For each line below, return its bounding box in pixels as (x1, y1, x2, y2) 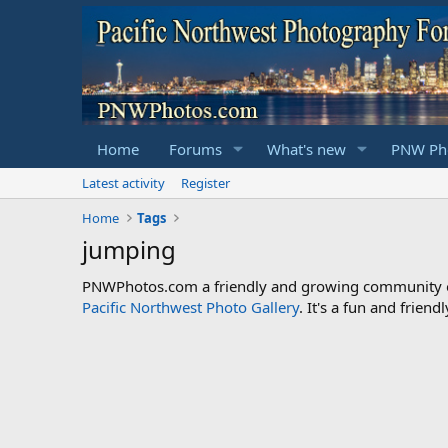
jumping (82, 232, 176, 266)
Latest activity (82, 173, 165, 192)
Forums (169, 138, 222, 159)
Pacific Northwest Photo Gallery (82, 296, 299, 317)
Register (181, 173, 230, 192)
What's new (266, 138, 346, 159)
